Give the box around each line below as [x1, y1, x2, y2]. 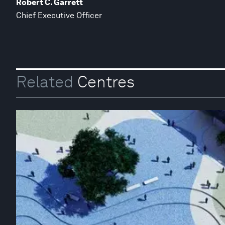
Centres [73, 72, 135, 92]
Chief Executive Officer [16, 10, 102, 20]
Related [16, 72, 73, 92]
